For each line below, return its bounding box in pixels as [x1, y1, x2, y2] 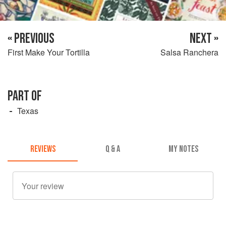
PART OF [8, 87, 42, 104]
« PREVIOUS [8, 30, 54, 47]
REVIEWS [30, 144, 55, 155]
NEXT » [190, 30, 218, 47]
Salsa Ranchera [160, 46, 218, 58]
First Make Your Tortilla [8, 46, 90, 58]
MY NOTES [168, 144, 198, 155]
